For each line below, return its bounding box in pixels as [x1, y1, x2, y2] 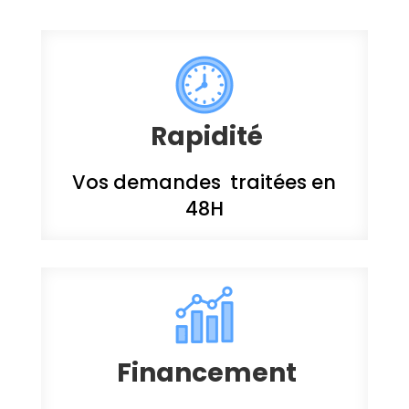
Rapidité [151, 118, 264, 154]
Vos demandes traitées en [72, 168, 337, 195]
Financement [117, 354, 298, 391]
